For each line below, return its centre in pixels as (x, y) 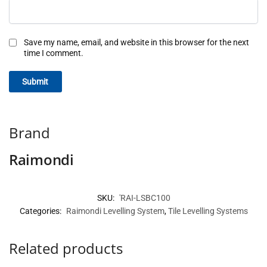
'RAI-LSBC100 (145, 198)
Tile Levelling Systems (208, 211)
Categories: (41, 211)
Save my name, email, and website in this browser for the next (136, 42)
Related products (66, 249)
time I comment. (54, 53)
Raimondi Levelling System (115, 211)
